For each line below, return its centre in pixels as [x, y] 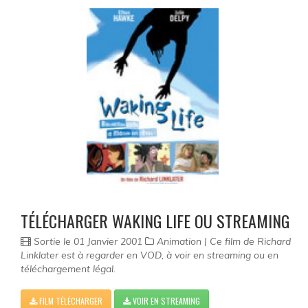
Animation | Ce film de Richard [222, 242]
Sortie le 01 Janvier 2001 [88, 242]
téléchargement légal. [68, 269]
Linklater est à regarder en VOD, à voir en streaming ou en [150, 255]
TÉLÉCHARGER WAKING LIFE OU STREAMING [155, 221]
